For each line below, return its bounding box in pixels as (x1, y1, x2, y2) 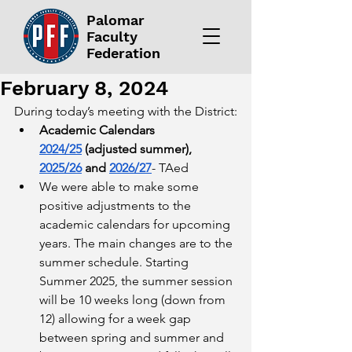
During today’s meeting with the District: (14, 104, 237, 119)
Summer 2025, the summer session (39, 273, 236, 288)
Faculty (86, 28, 137, 45)
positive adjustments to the (39, 198, 194, 213)
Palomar (86, 12, 145, 28)
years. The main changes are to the (39, 236, 236, 251)
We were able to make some (39, 179, 202, 194)
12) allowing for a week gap (39, 311, 194, 326)
